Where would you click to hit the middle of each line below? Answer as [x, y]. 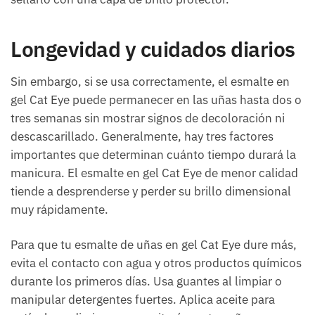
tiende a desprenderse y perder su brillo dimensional [151, 192]
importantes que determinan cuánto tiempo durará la [153, 155]
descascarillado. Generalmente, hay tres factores [142, 137]
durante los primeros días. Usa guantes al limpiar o [146, 282]
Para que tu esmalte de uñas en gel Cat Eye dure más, [154, 245]
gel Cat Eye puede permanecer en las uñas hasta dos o [156, 100]
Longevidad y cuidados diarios [153, 49]
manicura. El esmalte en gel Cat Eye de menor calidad [154, 173]
